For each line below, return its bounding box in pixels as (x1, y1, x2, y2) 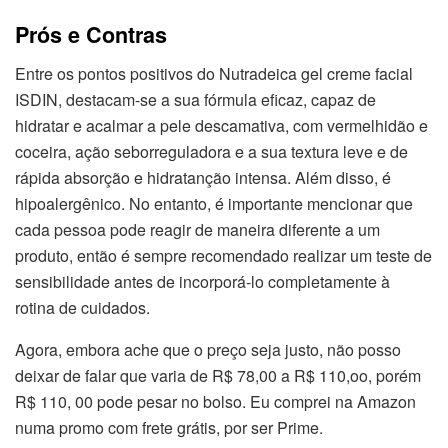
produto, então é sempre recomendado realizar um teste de (15, 243, 432, 267)
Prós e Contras (15, 18, 167, 50)
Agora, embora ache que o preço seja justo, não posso (15, 337, 401, 361)
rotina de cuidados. (15, 295, 150, 319)
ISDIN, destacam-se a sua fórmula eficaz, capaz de (15, 87, 376, 111)
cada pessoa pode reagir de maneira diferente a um (15, 217, 380, 241)
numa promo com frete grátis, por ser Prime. (15, 415, 323, 439)
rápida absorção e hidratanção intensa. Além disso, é (15, 165, 391, 189)
